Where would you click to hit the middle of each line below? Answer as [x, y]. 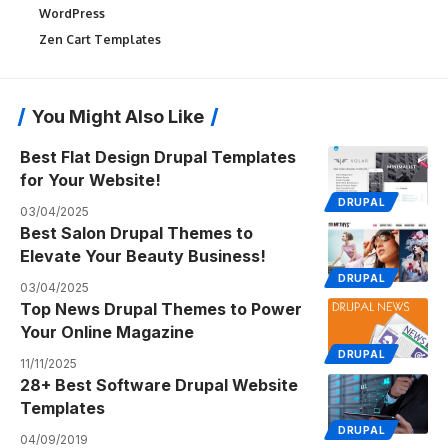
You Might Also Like [118, 117]
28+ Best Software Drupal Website [159, 385]
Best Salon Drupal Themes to [136, 233]
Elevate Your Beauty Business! [143, 256]
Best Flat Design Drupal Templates [158, 157]
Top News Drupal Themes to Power [161, 309]
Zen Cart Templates [100, 40]
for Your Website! [90, 180]
